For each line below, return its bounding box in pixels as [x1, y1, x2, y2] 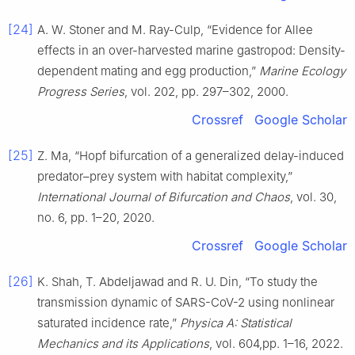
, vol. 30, [290, 189, 337, 205]
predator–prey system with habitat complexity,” [37, 169, 292, 185]
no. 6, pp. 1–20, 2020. [37, 210, 155, 226]
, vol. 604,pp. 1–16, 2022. [209, 336, 343, 352]
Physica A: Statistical [180, 315, 292, 331]
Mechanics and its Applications [37, 336, 209, 352]
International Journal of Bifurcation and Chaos [37, 189, 290, 205]
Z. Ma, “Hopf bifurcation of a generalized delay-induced [37, 148, 344, 164]
